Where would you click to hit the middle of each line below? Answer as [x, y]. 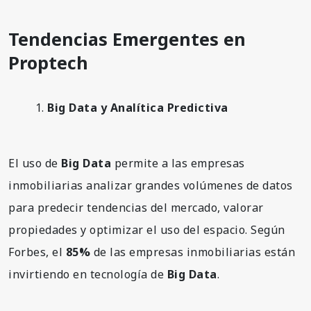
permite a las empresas [178, 163]
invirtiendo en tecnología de [88, 274]
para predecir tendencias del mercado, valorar [136, 207]
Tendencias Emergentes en [127, 39]
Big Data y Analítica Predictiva [138, 107]
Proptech [48, 62]
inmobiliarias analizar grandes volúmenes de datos [151, 185]
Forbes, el [37, 252]
